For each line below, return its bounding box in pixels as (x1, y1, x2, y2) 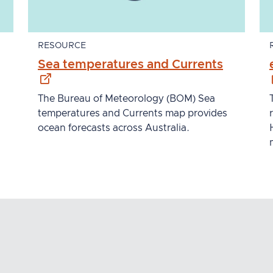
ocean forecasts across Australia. (38, 122, 190, 133)
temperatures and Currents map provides (38, 108, 227, 118)
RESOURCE (38, 41, 86, 50)
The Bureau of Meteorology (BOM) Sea (38, 93, 215, 104)
